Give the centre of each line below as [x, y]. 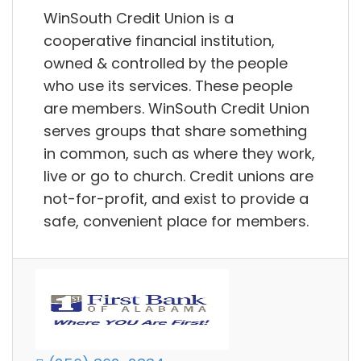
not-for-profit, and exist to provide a [176, 198]
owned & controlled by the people [166, 63]
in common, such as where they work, [179, 153]
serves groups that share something [175, 131]
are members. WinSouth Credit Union [176, 108]
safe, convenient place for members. [176, 221]
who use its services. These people [168, 85]
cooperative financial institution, [159, 40]
